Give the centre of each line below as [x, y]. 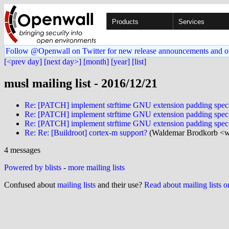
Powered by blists [33, 167]
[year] [120, 62]
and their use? [120, 185]
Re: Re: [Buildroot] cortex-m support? [86, 132]
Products [125, 22]
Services [191, 22]
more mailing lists [96, 167]
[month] [96, 62]
